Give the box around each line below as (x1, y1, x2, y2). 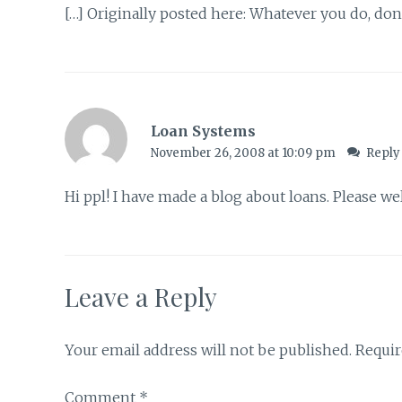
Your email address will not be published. (65, 340, 352, 359)
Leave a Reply (65, 279, 217, 313)
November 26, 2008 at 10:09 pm (150, 144, 338, 161)
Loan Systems (150, 121, 256, 140)
